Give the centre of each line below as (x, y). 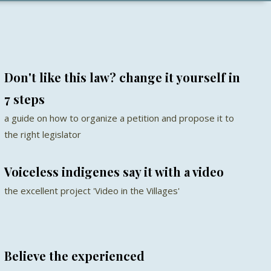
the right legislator (42, 134)
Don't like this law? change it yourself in (122, 77)
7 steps (24, 99)
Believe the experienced (74, 256)
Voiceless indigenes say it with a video (114, 171)
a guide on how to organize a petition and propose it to (119, 118)
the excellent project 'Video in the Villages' (92, 190)
